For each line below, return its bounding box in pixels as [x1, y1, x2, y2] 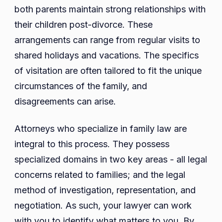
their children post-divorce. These [14, 19, 153, 30]
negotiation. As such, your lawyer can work [14, 200, 192, 211]
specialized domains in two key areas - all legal [14, 154, 207, 165]
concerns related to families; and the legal [14, 169, 185, 180]
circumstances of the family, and [14, 81, 147, 92]
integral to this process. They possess [14, 139, 169, 150]
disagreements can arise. [14, 96, 118, 107]
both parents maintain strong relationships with [14, 4, 206, 15]
